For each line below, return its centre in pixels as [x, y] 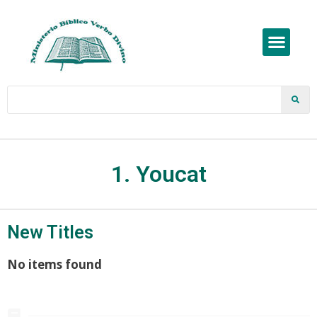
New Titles [50, 232]
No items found [54, 264]
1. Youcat [158, 174]
